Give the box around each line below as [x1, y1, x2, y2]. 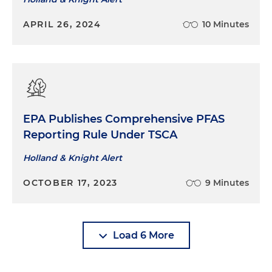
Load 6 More [112, 229, 174, 241]
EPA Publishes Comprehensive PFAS [23, 112, 225, 126]
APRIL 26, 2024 [23, 18, 101, 30]
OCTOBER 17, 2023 [23, 177, 118, 188]
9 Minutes [205, 177, 249, 188]
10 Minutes [202, 18, 249, 30]
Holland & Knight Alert [23, 152, 122, 163]
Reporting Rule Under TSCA [23, 127, 177, 141]
